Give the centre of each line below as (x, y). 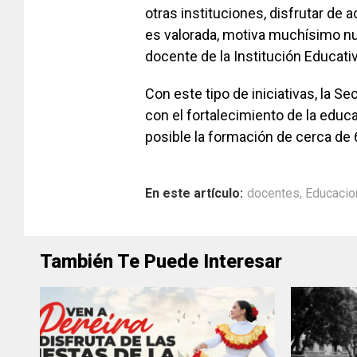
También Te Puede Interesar (161, 262)
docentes (273, 194)
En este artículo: (194, 194)
